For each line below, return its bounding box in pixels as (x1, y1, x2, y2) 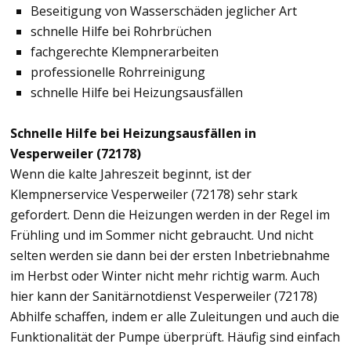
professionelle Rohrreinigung (31, 63, 205, 81)
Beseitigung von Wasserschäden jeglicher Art (31, 2, 297, 20)
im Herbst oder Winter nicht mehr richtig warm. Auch (10, 267, 320, 285)
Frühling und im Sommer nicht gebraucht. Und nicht (10, 226, 313, 244)
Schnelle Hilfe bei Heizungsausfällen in (10, 125, 256, 143)
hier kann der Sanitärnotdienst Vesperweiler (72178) (10, 288, 317, 306)
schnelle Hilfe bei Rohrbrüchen (31, 23, 212, 41)
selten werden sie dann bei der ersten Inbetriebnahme (10, 247, 330, 265)
